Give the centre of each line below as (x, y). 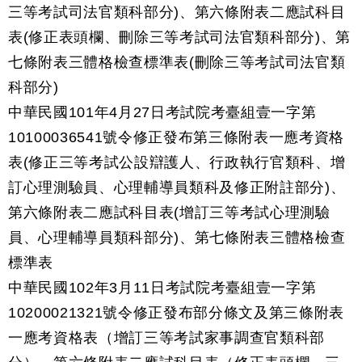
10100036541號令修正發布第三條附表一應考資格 (176, 137)
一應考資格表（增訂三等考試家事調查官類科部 (166, 338)
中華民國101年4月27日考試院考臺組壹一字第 (162, 112)
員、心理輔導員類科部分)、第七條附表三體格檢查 (177, 238)
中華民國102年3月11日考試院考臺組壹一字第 (162, 288)
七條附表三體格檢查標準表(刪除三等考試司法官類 (177, 62)
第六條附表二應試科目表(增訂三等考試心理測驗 (169, 213)
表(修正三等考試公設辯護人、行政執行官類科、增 (177, 162)
